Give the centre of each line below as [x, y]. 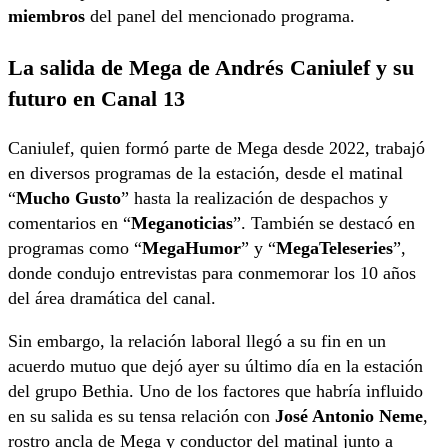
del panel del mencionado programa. [220, 16]
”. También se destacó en [324, 222]
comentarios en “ [69, 222]
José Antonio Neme [349, 415]
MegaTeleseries [334, 247]
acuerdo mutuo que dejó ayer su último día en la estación [215, 365]
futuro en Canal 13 [96, 98]
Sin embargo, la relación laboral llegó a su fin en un [197, 340]
